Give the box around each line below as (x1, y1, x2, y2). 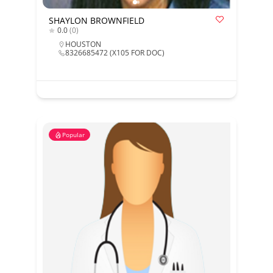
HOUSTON (65, 39, 101, 49)
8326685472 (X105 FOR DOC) (65, 48, 165, 58)
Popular (62, 130, 85, 139)
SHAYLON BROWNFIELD (48, 15, 144, 26)
